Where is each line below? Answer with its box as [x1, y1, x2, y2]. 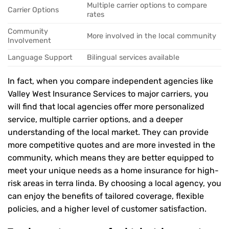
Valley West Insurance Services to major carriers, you [8, 89, 209, 99]
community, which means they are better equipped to [8, 153, 214, 163]
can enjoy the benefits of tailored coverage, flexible [8, 191, 204, 201]
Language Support [8, 53, 73, 62]
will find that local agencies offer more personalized [8, 102, 204, 112]
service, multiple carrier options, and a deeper [8, 114, 183, 125]
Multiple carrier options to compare [87, 1, 208, 10]
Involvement [8, 36, 51, 45]
